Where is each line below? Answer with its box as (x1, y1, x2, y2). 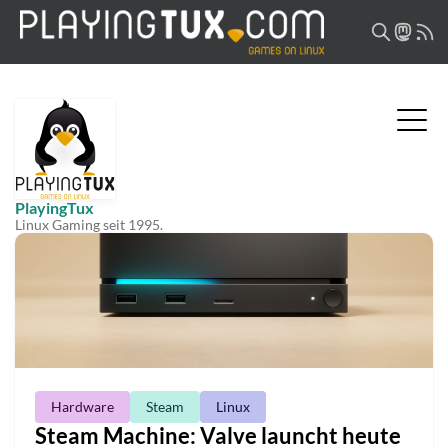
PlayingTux (15, 198, 94, 217)
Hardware (51, 398, 114, 416)
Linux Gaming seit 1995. (15, 216, 163, 233)
